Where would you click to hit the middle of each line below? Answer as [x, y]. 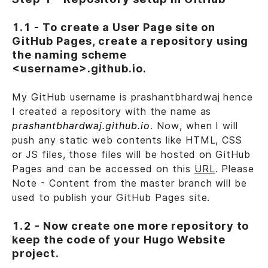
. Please [235, 169]
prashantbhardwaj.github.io [81, 126]
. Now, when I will [194, 126]
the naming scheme [70, 55]
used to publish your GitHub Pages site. [111, 198]
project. [36, 254]
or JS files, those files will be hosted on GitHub [132, 155]
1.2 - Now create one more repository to [131, 226]
